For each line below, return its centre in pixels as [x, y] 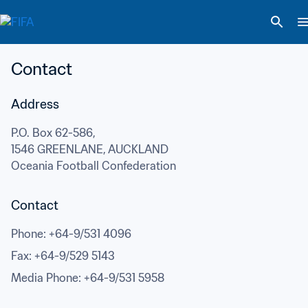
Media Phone [45, 278]
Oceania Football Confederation [93, 166]
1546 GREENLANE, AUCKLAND [90, 149]
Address [35, 104]
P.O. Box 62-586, [53, 133]
